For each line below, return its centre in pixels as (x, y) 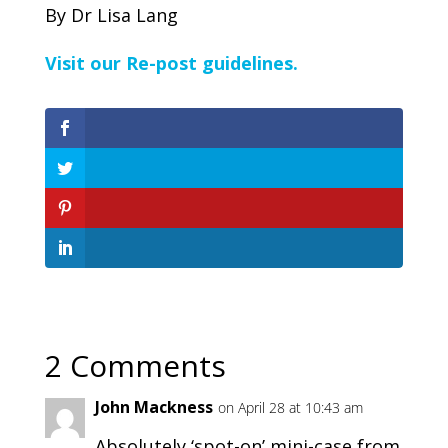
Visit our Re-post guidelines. (171, 63)
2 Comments (135, 365)
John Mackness (153, 407)
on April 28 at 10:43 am (290, 407)
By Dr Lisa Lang (111, 15)
